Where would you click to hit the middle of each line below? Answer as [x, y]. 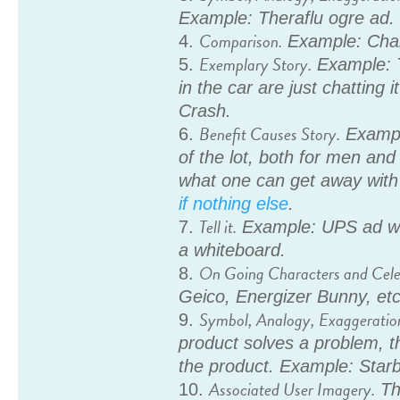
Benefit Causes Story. [270, 134]
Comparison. [241, 42]
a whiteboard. [233, 250]
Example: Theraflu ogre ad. [287, 18]
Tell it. [218, 227]
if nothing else [234, 204]
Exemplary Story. [256, 65]
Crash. [205, 111]
